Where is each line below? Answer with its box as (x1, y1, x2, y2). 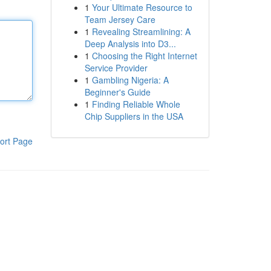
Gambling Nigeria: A (91, 74, 169, 86)
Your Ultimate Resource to (91, 1, 192, 13)
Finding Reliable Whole (91, 98, 180, 110)
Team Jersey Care (84, 13, 155, 25)
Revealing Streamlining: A (91, 25, 191, 38)
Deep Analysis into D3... (84, 38, 176, 50)
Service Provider (84, 62, 148, 74)
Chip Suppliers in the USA (84, 110, 183, 122)
